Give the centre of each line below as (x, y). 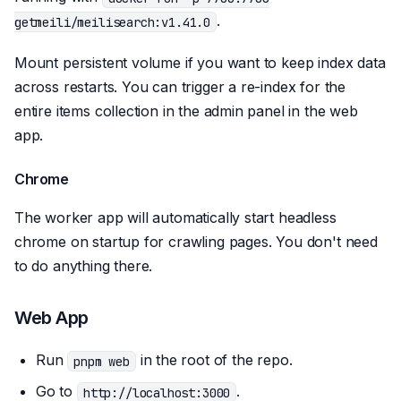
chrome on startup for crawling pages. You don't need (196, 242)
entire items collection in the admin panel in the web (186, 111)
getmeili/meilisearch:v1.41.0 (113, 22)
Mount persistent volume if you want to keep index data (200, 63)
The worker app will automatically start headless (175, 218)
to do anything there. (84, 266)
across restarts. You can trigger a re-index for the (180, 87)
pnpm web (102, 361)
